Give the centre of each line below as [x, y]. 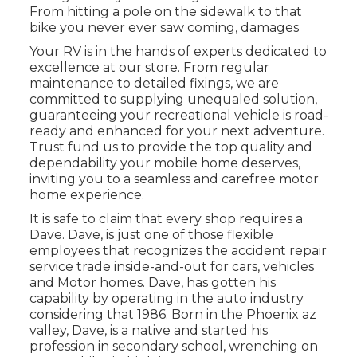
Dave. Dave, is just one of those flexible [151, 235]
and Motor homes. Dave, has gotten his [152, 283]
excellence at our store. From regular [149, 68]
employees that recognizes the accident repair [178, 251]
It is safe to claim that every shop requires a [166, 219]
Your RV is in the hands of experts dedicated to [178, 52]
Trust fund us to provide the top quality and [171, 147]
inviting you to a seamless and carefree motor [174, 179]
